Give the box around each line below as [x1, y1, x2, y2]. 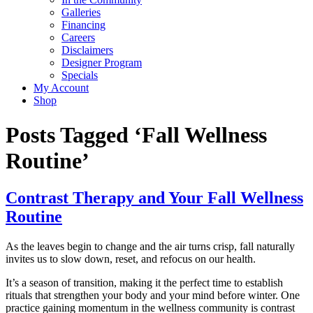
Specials [61, 69, 98, 82]
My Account [34, 82, 89, 94]
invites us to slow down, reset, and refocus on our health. [6, 253, 256, 265]
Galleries [61, 6, 101, 19]
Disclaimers [61, 44, 113, 57]
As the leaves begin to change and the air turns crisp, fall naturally [6, 240, 295, 253]
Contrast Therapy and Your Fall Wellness [6, 189, 303, 208]
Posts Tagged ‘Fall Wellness [6, 122, 267, 147]
